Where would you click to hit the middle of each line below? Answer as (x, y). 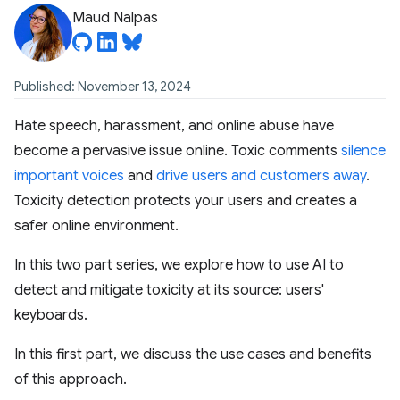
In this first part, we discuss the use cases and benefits (193, 354)
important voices (69, 176)
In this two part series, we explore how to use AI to (179, 265)
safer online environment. (96, 226)
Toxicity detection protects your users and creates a (186, 201)
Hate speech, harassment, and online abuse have (174, 126)
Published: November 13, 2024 (103, 87)
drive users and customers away (261, 176)
